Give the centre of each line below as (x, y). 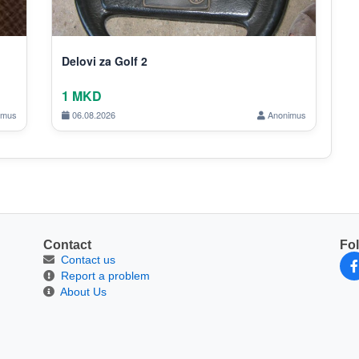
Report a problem (105, 275)
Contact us (88, 259)
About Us (83, 291)
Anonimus (286, 114)
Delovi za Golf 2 (105, 61)
